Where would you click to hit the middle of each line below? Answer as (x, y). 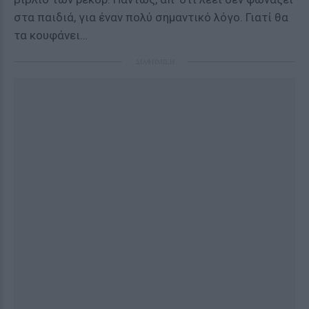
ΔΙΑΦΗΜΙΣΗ (154, 61)
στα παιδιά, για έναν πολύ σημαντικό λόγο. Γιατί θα (151, 17)
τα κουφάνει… (51, 35)
